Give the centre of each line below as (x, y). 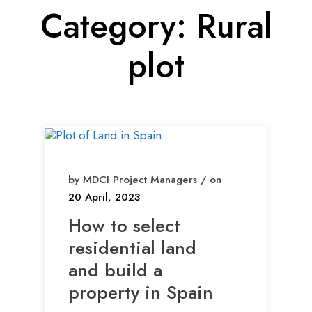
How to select (124, 226)
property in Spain (141, 293)
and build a (115, 271)
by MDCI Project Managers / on (145, 180)
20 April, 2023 (104, 197)
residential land (132, 248)
